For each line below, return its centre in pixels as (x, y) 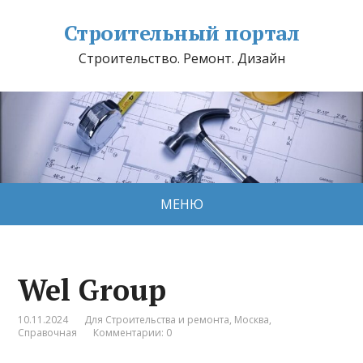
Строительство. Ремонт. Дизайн (181, 58)
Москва (252, 319)
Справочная (48, 332)
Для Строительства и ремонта (157, 319)
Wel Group (92, 289)
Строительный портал (181, 32)
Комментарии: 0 (133, 332)
